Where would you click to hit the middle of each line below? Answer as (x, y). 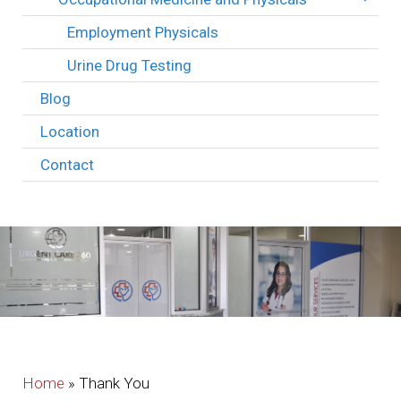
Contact (67, 164)
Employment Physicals (143, 32)
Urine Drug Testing (129, 65)
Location (70, 131)
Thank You (114, 383)
